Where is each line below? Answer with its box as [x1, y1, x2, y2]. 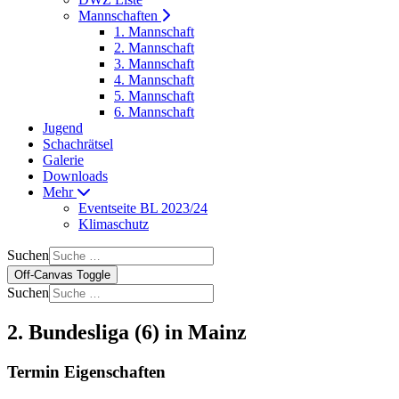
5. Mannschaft [114, 88, 194, 103]
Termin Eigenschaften [7, 362, 166, 381]
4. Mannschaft [114, 72, 194, 87]
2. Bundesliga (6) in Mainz [7, 320, 247, 344]
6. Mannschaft [114, 104, 194, 119]
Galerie [43, 152, 84, 167]
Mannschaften [78, 8, 161, 23]
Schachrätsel [43, 136, 113, 151]
